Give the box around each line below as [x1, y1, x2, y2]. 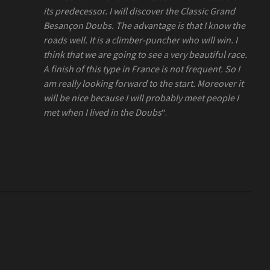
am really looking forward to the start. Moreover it [43, 77, 243, 89]
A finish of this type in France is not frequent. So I [43, 62, 240, 75]
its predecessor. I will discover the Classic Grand [43, 4, 235, 17]
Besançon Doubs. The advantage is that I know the [43, 19, 245, 31]
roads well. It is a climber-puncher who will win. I [43, 33, 237, 46]
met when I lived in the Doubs [43, 105, 162, 118]
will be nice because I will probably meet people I [43, 91, 239, 104]
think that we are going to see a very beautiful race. [43, 48, 247, 60]
